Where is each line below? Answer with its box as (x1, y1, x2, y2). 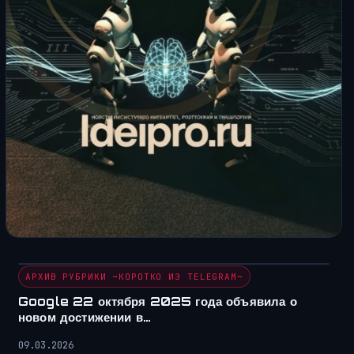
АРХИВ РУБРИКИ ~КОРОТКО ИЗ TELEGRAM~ (25, 271, 243, 283)
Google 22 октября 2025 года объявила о (18, 294, 297, 310)
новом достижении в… (18, 310, 150, 326)
